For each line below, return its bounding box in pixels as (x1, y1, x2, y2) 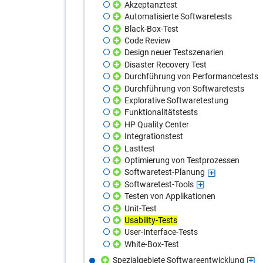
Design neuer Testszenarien (124, 48, 224, 58)
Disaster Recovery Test (124, 59, 207, 69)
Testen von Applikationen (124, 191, 215, 201)
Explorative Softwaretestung (124, 96, 228, 106)
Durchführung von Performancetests (124, 72, 258, 82)
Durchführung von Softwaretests (124, 83, 244, 93)
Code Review (124, 36, 171, 46)
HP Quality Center (124, 119, 189, 129)
